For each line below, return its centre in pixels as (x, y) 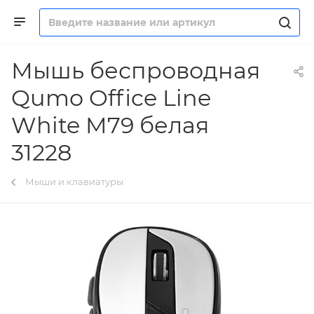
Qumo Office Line (111, 98)
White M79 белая (110, 125)
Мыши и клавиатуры (74, 182)
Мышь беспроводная (136, 70)
